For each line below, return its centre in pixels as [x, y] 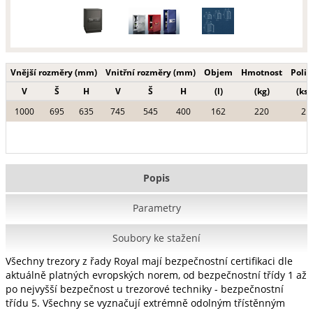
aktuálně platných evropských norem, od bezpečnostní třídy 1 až [156, 275]
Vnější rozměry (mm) [54, 72]
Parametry [156, 208]
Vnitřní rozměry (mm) [151, 72]
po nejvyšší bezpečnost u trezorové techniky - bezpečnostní [145, 289]
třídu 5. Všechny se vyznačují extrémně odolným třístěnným [145, 303]
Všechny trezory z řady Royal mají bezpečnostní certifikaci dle [149, 261]
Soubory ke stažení [156, 238]
